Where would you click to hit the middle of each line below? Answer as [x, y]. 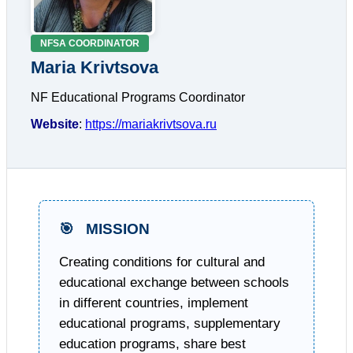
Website [55, 124]
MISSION [116, 229]
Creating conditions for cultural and [162, 262]
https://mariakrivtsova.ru [151, 124]
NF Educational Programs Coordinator [138, 97]
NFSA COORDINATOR [90, 43]
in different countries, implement [154, 303]
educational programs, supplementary [170, 324]
